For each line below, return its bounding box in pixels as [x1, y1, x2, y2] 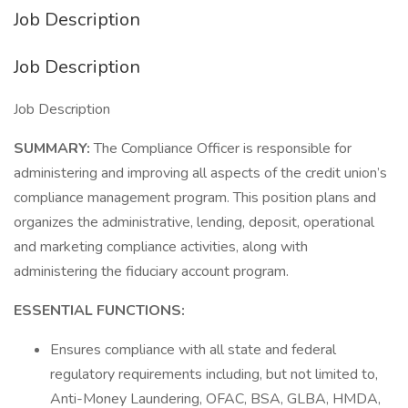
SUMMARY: [14, 138, 94, 158]
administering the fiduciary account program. [14, 261, 289, 281]
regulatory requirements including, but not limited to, [50, 364, 378, 384]
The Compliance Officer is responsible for [94, 138, 352, 158]
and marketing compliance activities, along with [14, 237, 308, 257]
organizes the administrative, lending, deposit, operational [14, 212, 374, 232]
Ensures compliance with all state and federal [50, 340, 336, 360]
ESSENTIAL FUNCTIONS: [14, 301, 185, 321]
